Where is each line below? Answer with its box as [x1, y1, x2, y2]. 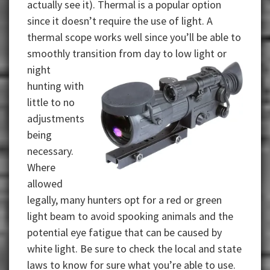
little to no [27, 95, 75, 110]
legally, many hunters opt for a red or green [27, 193, 222, 207]
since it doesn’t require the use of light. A [27, 14, 213, 28]
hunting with [27, 79, 84, 93]
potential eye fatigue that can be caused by [27, 225, 222, 240]
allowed [27, 177, 63, 191]
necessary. [27, 144, 74, 159]
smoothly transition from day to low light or [27, 46, 227, 61]
